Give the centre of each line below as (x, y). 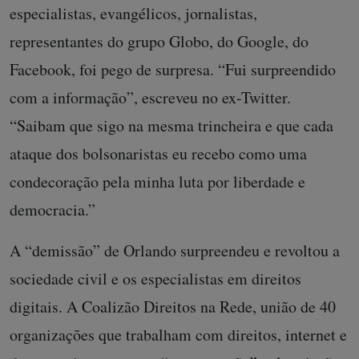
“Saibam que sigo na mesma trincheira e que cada (171, 125)
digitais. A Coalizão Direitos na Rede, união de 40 (173, 306)
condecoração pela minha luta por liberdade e (157, 181)
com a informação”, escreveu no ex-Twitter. (150, 97)
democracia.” (55, 209)
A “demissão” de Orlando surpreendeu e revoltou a (175, 250)
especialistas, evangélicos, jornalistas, (133, 13)
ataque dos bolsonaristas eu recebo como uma (158, 153)
